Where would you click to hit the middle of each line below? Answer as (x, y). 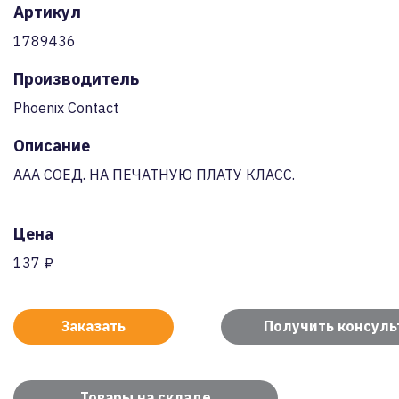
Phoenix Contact (66, 108)
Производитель (76, 79)
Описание (52, 146)
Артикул (47, 12)
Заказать (94, 326)
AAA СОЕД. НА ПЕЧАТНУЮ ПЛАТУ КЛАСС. (154, 175)
